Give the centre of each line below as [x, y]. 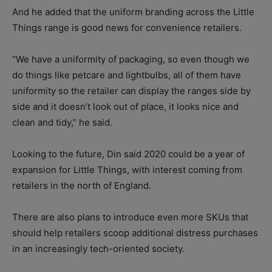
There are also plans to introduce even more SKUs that [130, 217]
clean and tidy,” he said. [62, 123]
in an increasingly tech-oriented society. [98, 249]
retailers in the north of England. [82, 186]
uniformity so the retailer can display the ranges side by [131, 91]
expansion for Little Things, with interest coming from [127, 170]
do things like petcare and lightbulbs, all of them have [127, 75]
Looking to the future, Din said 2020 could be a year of [128, 154]
